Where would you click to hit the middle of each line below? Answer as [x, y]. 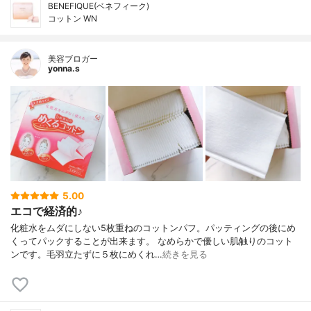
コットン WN [73, 19]
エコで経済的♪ [47, 211]
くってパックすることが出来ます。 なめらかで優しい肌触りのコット [152, 242]
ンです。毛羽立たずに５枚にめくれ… [86, 255]
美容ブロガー [73, 59]
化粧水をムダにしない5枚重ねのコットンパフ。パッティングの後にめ [153, 228]
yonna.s [64, 69]
